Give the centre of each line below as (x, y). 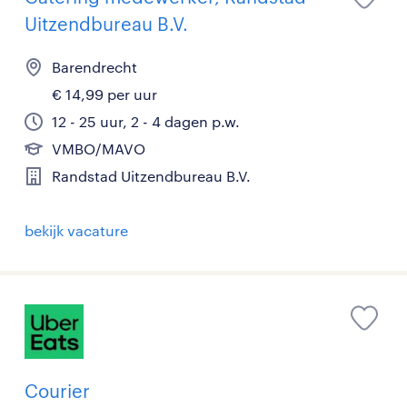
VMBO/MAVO (99, 149)
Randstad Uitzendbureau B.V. (151, 176)
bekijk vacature (76, 230)
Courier (57, 391)
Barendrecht (94, 67)
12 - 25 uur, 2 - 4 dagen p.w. (146, 121)
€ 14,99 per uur (104, 94)
